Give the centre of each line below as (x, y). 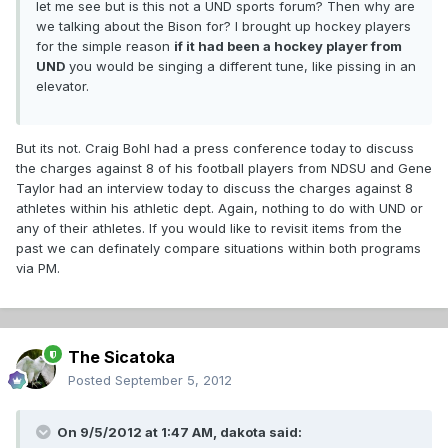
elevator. (62, 86)
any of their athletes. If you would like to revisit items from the (209, 228)
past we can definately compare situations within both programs (218, 248)
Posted (91, 380)
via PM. (38, 268)
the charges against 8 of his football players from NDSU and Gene (224, 168)
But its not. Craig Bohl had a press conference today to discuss (215, 148)
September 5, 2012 (173, 380)
